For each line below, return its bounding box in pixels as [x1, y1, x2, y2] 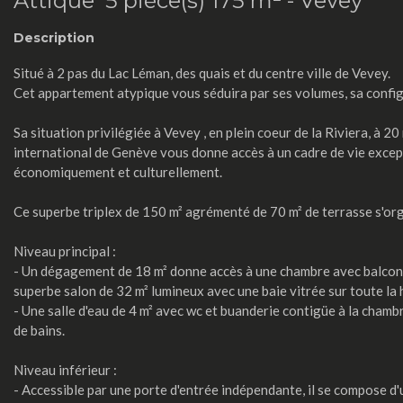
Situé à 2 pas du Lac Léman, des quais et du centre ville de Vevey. [13, 64, 390, 81]
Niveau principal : [13, 242, 116, 259]
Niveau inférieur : [13, 361, 117, 378]
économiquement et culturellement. [13, 163, 222, 180]
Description [13, 29, 94, 46]
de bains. [13, 321, 65, 338]
